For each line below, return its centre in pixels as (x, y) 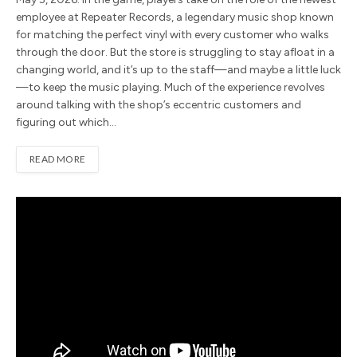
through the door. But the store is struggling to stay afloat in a (175, 52)
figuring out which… (66, 122)
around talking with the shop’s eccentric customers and (159, 104)
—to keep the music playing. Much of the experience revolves (171, 87)
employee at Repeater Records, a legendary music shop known (175, 17)
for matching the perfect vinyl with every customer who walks (173, 34)
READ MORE (58, 159)
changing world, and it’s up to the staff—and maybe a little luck (178, 69)
